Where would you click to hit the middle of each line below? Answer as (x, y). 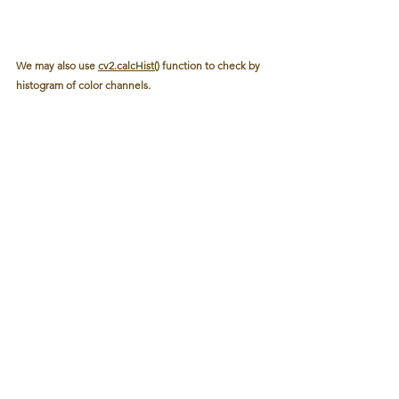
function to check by (211, 65)
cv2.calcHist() (129, 65)
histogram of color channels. (83, 85)
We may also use (57, 65)
